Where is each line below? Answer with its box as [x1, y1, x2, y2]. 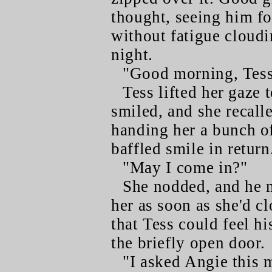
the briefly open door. [111, 234, 266, 252]
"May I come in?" [123, 158, 248, 177]
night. [111, 46, 153, 64]
